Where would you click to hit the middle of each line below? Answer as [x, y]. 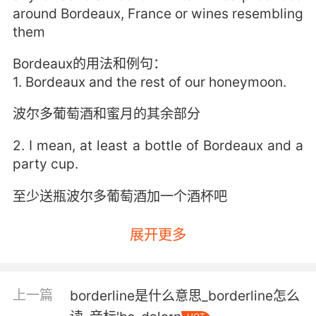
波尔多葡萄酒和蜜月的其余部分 [106, 114]
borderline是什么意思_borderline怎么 [184, 296]
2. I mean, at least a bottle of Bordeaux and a [158, 146]
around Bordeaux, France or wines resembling [158, 14]
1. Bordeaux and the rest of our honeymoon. [149, 82]
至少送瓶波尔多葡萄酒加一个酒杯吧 [120, 196]
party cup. [45, 164]
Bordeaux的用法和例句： [89, 64]
